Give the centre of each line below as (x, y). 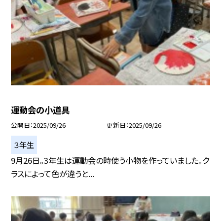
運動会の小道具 (40, 110)
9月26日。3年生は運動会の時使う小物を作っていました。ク (110, 160)
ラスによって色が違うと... (53, 173)
